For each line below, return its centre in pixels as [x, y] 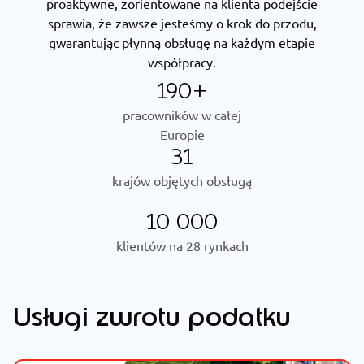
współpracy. [182, 62]
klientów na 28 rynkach [182, 245]
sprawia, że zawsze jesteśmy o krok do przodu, [182, 23]
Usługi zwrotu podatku [152, 316]
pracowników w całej [182, 115]
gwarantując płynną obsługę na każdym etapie [182, 42]
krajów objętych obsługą [182, 180]
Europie [182, 134]
